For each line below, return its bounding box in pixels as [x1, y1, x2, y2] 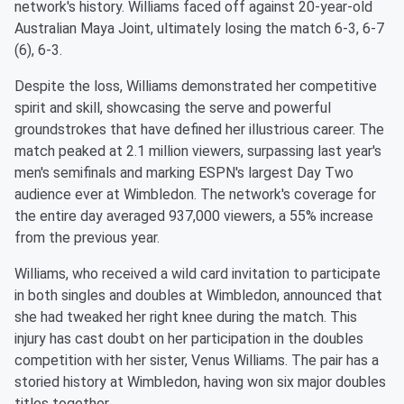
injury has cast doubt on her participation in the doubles [14, 330, 363, 348]
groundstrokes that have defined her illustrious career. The [14, 121, 384, 139]
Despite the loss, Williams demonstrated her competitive [14, 78, 377, 96]
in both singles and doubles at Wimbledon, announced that [14, 287, 382, 305]
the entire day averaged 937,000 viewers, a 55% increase [14, 207, 373, 225]
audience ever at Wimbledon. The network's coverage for [14, 186, 376, 204]
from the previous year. [14, 229, 160, 247]
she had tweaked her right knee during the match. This [14, 308, 357, 326]
